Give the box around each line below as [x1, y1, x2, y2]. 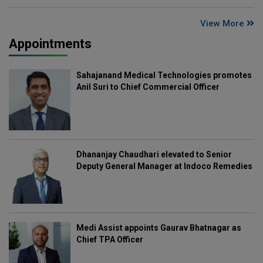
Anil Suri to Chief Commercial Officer [76, 82, 220, 92]
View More [200, 18, 247, 29]
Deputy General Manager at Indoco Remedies [76, 161, 252, 171]
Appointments [9, 36, 92, 51]
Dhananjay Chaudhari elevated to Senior [76, 150, 232, 160]
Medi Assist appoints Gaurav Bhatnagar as [76, 223, 241, 233]
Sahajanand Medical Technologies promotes [76, 70, 252, 80]
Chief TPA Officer [76, 235, 143, 245]
